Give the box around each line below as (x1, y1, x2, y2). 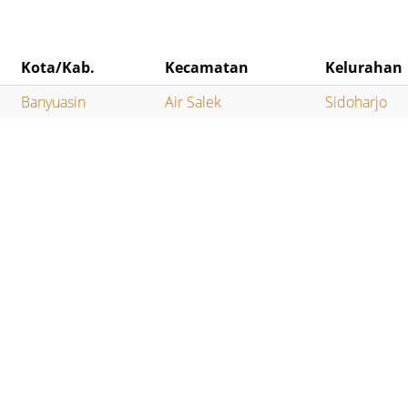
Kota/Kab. (21, 57, 96, 78)
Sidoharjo (325, 92, 388, 113)
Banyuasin (21, 92, 87, 113)
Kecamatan (165, 57, 250, 78)
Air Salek (165, 92, 222, 113)
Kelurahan (325, 57, 403, 78)
